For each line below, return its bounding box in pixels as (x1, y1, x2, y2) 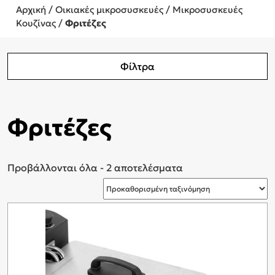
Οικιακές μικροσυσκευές (55, 4, 163, 15)
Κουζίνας (16, 17, 56, 29)
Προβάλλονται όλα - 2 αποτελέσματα (7, 161, 183, 174)
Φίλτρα (120, 60, 155, 72)
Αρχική (16, 4, 46, 15)
